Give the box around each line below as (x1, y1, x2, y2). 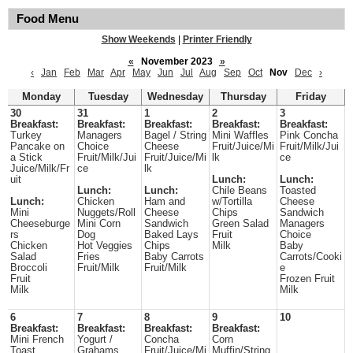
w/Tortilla (212, 196, 252, 207)
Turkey (10, 130, 42, 141)
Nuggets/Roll (77, 207, 136, 218)
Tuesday (87, 91, 128, 102)
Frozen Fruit (280, 273, 335, 284)
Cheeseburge (10, 218, 70, 229)
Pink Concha (280, 130, 338, 141)
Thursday (220, 91, 266, 102)
